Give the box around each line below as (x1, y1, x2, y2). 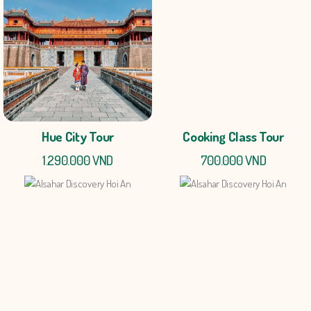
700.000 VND (200, 151, 267, 169)
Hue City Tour (41, 128, 115, 146)
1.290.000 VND (42, 151, 114, 169)
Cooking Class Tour (183, 128, 284, 146)
